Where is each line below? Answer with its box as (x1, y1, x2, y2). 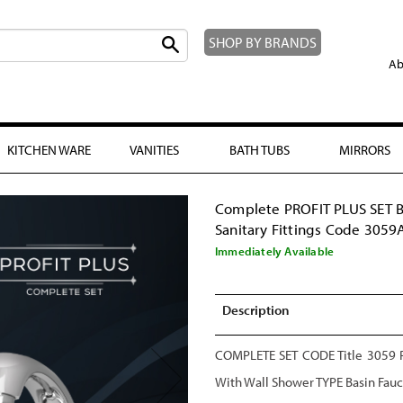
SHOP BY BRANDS (208, 33, 317, 51)
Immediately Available (215, 244, 335, 259)
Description (221, 300, 290, 318)
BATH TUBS (229, 140, 290, 158)
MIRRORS (339, 140, 390, 158)
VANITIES (130, 140, 179, 158)
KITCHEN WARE (7, 140, 91, 158)
